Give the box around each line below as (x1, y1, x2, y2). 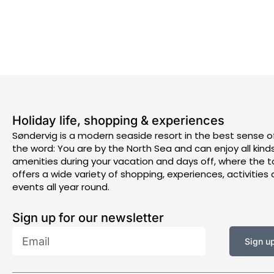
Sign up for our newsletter (12, 210, 164, 226)
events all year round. (12, 180, 109, 193)
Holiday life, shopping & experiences (12, 113, 224, 128)
